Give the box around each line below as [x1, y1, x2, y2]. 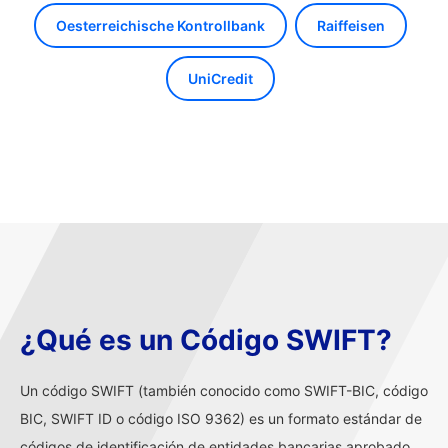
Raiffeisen [316, 17, 385, 34]
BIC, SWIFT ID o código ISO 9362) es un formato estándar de [20, 410, 422, 427]
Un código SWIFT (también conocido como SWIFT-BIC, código [20, 382, 428, 399]
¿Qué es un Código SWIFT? [20, 323, 392, 357]
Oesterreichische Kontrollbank [55, 17, 265, 34]
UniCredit [187, 70, 253, 87]
